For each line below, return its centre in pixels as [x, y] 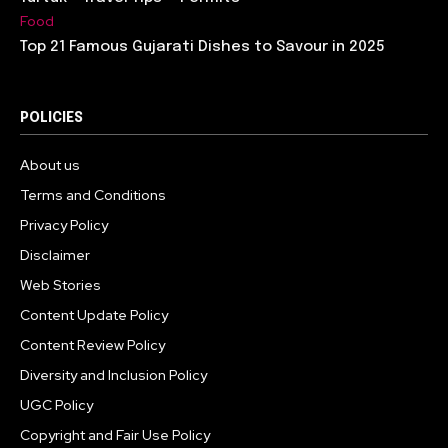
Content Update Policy [94, 314]
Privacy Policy [64, 224]
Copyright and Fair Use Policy [115, 434]
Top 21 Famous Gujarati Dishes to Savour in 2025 [202, 46]
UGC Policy [56, 404]
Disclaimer [55, 254]
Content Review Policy [92, 344]
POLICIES [51, 117]
